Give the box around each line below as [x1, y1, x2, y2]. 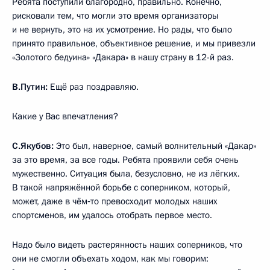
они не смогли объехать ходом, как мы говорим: [12, 253, 209, 265]
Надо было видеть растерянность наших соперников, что [12, 239, 242, 251]
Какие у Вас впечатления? [12, 110, 118, 123]
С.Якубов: [12, 140, 54, 152]
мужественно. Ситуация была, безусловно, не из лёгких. [12, 168, 240, 180]
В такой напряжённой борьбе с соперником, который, [12, 181, 230, 194]
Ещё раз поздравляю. [48, 81, 139, 93]
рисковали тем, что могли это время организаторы [12, 10, 218, 22]
